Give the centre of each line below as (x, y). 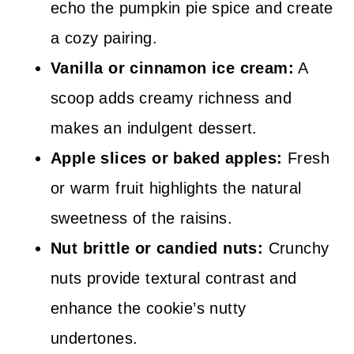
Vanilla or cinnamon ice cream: (172, 68)
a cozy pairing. (104, 38)
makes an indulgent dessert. (154, 128)
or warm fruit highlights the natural (176, 188)
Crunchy (296, 248)
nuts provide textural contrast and (174, 278)
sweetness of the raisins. (141, 218)
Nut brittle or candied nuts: (157, 248)
